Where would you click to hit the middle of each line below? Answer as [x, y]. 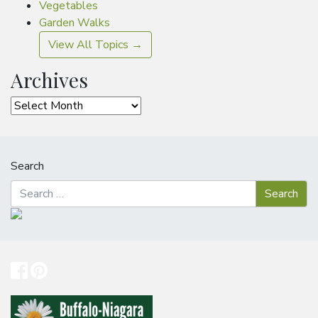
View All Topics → [95, 45]
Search [27, 166]
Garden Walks [75, 23]
